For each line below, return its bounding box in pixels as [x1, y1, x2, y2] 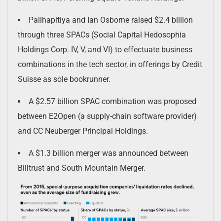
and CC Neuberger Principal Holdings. [18, 126, 148, 136]
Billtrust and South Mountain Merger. [18, 163, 146, 173]
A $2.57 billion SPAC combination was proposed [29, 96, 196, 106]
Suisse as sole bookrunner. [18, 74, 110, 84]
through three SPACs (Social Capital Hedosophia [18, 30, 186, 39]
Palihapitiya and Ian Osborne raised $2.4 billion [29, 15, 193, 25]
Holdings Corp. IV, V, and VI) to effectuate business [18, 44, 192, 54]
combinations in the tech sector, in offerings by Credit [18, 59, 202, 69]
